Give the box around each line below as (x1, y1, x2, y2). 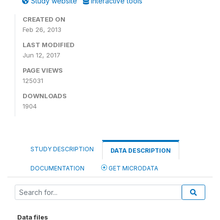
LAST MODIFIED (23, 41, 75, 49)
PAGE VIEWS (23, 66, 63, 74)
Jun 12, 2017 (23, 51, 60, 59)
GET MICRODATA (107, 165, 158, 172)
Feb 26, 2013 (23, 26, 61, 33)
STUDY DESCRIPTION (30, 145, 94, 153)
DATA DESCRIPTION (110, 147, 171, 154)
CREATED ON (23, 15, 65, 23)
